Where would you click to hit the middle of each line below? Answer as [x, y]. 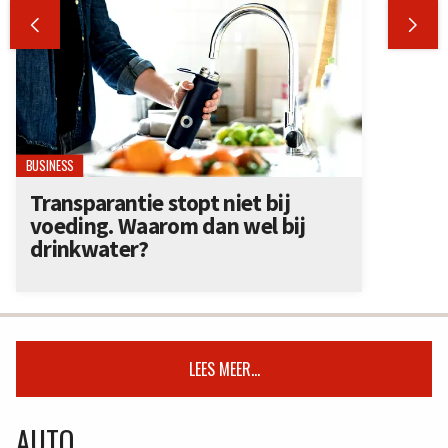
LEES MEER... [224, 369]
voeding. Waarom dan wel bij [168, 225]
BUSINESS [49, 165]
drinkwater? [89, 248]
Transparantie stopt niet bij [160, 202]
